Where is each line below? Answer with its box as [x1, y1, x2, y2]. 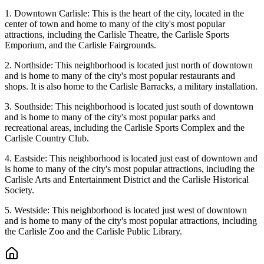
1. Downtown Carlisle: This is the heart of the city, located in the [5, 8, 244, 19]
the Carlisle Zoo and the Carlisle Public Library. [5, 226, 182, 237]
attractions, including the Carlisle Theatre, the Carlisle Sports [5, 29, 229, 40]
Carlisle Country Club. [5, 133, 89, 144]
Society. [5, 185, 34, 196]
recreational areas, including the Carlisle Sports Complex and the [5, 123, 245, 133]
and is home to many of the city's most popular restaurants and [5, 71, 235, 81]
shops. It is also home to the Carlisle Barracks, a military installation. [5, 81, 258, 92]
